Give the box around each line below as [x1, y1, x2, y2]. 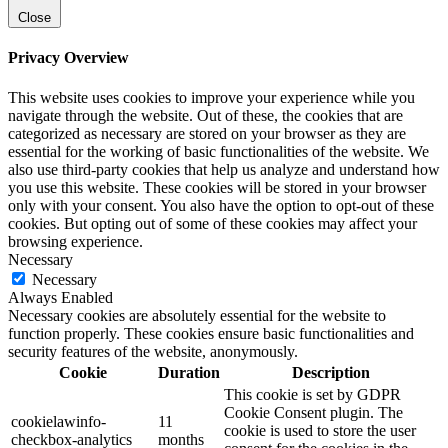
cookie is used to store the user [224, 421, 416, 439]
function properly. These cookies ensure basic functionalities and [8, 324, 414, 342]
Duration [158, 363, 220, 381]
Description [291, 363, 370, 381]
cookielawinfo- [11, 412, 106, 430]
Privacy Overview [8, 49, 129, 67]
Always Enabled [8, 288, 113, 306]
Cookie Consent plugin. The [224, 403, 403, 421]
